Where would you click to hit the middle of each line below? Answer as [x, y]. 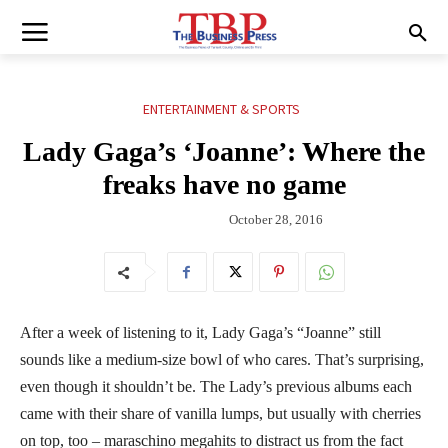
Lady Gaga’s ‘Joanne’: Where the [224, 152]
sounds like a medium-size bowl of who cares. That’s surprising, [222, 359]
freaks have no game [224, 185]
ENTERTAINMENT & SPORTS [221, 109]
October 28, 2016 [276, 219]
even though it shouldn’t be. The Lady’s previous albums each [216, 386]
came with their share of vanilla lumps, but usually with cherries [220, 413]
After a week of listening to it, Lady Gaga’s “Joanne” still [200, 332]
